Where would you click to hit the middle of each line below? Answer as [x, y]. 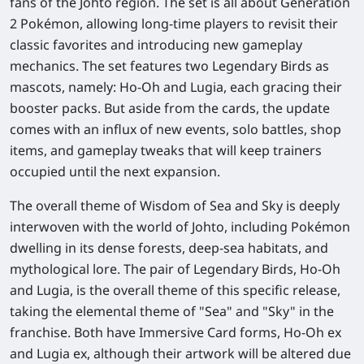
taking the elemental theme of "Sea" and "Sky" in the [172, 311]
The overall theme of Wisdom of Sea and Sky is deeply [175, 206]
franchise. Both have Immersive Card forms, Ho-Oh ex [175, 332]
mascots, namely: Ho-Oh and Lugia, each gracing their [176, 87]
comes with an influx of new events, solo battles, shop [175, 129]
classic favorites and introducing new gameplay [156, 45]
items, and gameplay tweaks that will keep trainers [166, 150]
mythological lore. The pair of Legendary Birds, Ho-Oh [175, 269]
